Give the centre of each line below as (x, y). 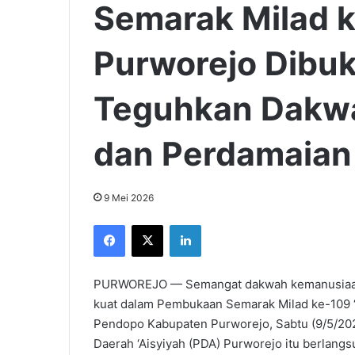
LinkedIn (221, 224)
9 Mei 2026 (129, 197)
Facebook (149, 224)
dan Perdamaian (223, 153)
